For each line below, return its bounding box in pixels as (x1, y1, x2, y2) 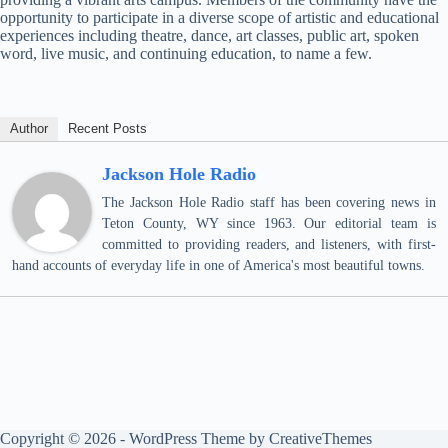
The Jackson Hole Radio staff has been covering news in (102, 195, 436, 210)
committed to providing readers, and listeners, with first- (102, 237, 436, 252)
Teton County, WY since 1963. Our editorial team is (102, 216, 436, 231)
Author (10, 121, 48, 136)
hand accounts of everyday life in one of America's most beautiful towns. (12, 258, 425, 273)
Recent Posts (68, 121, 147, 136)
